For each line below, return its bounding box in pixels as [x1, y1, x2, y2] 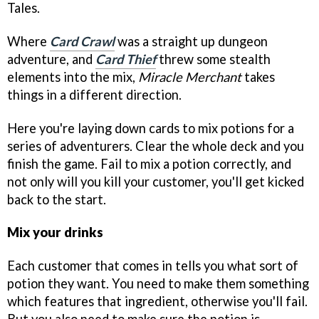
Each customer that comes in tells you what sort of [7, 258, 298, 274]
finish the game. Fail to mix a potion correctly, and [7, 155, 291, 172]
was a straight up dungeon [115, 33, 268, 49]
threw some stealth [156, 51, 271, 67]
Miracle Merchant [138, 68, 241, 85]
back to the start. [7, 191, 106, 207]
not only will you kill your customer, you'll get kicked [7, 173, 304, 189]
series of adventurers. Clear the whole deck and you [7, 137, 304, 154]
